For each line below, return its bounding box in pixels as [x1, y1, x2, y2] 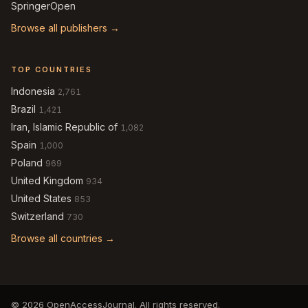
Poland [11, 157, 43, 168]
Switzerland [11, 210, 64, 222]
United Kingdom [11, 175, 83, 186]
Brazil [11, 103, 36, 115]
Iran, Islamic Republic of [11, 121, 118, 133]
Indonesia [11, 85, 55, 97]
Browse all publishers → [11, 22, 120, 34]
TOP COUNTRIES [11, 65, 92, 74]
